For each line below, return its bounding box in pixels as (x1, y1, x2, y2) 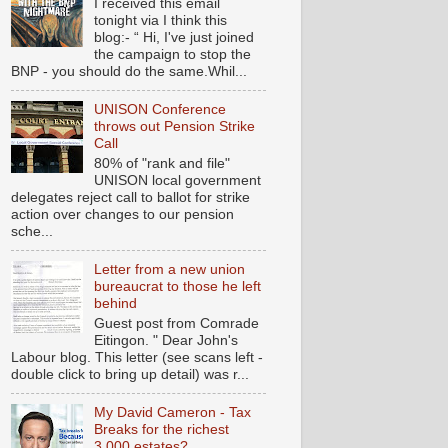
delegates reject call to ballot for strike (11, 189, 250, 206)
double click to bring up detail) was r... (11, 366, 249, 383)
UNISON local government (93, 172, 261, 189)
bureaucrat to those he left (93, 278, 261, 295)
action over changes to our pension (11, 206, 234, 223)
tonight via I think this (93, 12, 227, 29)
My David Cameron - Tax (93, 404, 251, 421)
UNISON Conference (93, 101, 226, 118)
